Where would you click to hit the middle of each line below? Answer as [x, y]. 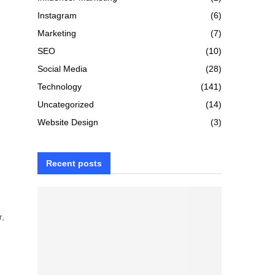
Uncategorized [66, 104]
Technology [60, 87]
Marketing [57, 33]
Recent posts [74, 163]
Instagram [57, 15]
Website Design [68, 122]
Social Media [62, 69]
